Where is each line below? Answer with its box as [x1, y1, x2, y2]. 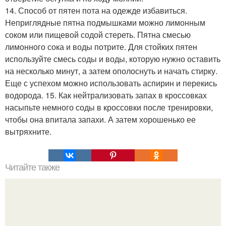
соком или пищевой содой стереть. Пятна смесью [5, 29, 191, 40]
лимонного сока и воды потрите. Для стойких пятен [5, 41, 197, 52]
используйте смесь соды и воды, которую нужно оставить [5, 53, 220, 65]
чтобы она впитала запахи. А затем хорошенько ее [5, 114, 196, 125]
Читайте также [5, 162, 60, 173]
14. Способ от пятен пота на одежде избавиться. [5, 5, 187, 16]
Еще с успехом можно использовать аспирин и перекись [5, 77, 217, 89]
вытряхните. [5, 126, 51, 137]
